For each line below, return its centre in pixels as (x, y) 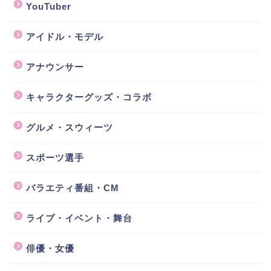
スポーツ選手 (55, 157)
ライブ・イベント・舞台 (79, 218)
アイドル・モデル (65, 36)
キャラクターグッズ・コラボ (89, 97)
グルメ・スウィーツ (70, 127)
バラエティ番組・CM (73, 188)
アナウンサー (55, 67)
